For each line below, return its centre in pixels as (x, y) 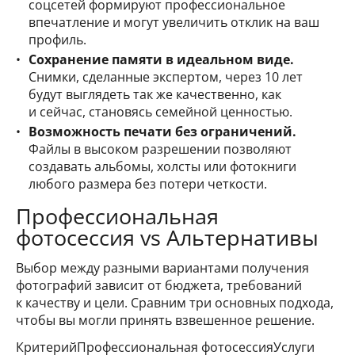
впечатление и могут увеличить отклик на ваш (174, 22)
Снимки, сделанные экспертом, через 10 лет (166, 76)
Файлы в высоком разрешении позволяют (160, 149)
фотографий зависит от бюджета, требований (159, 285)
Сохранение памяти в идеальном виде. (161, 59)
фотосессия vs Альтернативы (167, 237)
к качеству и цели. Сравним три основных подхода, (175, 302)
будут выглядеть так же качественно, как (155, 94)
